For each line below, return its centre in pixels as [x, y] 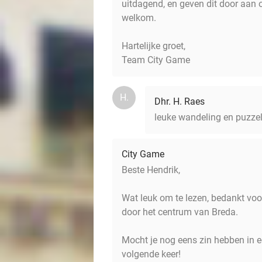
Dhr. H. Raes [180, 101]
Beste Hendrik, [151, 170]
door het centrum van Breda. [180, 212]
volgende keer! [151, 254]
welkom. [139, 18]
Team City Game [156, 60]
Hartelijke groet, [154, 46]
